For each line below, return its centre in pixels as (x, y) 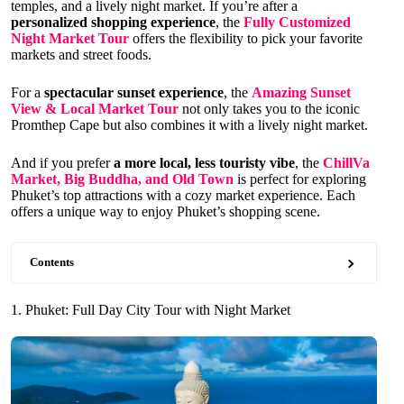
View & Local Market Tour (95, 108)
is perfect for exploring (300, 179)
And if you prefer (62, 162)
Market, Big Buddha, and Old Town (122, 179)
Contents (52, 262)
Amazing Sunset (301, 92)
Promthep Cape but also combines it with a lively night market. (189, 124)
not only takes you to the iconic (269, 108)
